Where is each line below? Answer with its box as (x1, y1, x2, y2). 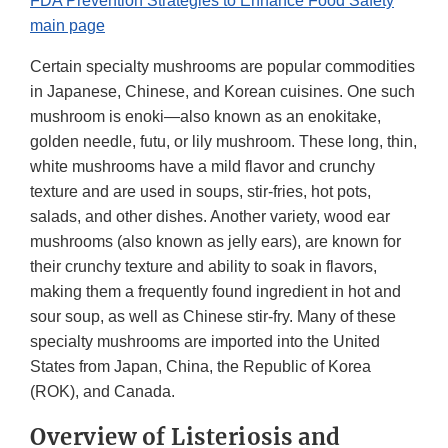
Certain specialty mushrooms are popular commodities (30, 58, 415, 76)
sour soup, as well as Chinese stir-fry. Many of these (30, 308, 396, 326)
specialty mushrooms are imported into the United (30, 333, 380, 351)
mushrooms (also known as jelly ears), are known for (30, 233, 401, 251)
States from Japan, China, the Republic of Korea (30, 358, 371, 376)
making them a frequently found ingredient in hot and (30, 283, 401, 301)
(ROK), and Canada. (30, 383, 175, 401)
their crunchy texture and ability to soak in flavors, (30, 258, 377, 276)
